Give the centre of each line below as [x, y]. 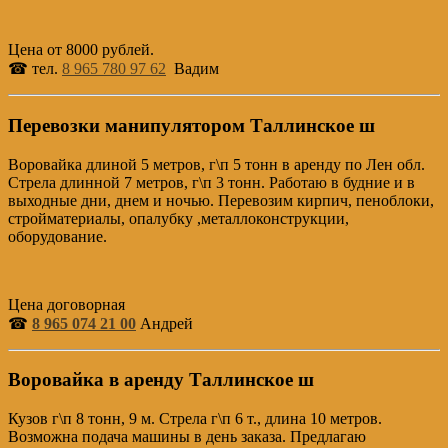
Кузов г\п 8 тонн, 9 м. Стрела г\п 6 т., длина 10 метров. [195, 418]
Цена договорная [66, 304]
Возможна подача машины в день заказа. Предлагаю [187, 436]
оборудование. [57, 236]
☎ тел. [35, 69]
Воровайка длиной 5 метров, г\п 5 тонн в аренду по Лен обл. [216, 164]
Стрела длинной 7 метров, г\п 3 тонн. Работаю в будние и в [211, 182]
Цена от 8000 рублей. [81, 50]
